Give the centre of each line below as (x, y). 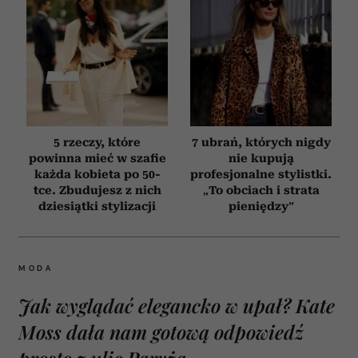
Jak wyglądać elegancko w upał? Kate (177, 305)
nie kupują (261, 158)
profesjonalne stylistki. (261, 174)
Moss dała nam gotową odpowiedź (161, 331)
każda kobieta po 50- (97, 174)
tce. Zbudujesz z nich (97, 190)
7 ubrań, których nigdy (261, 142)
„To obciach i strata (261, 190)
